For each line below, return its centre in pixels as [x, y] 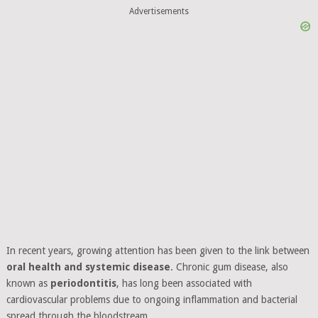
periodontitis [83, 283]
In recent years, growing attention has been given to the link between [158, 250]
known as [28, 283]
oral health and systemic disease [88, 267]
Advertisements [159, 12]
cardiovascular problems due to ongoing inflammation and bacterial [152, 299]
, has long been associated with [184, 283]
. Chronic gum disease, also [229, 267]
